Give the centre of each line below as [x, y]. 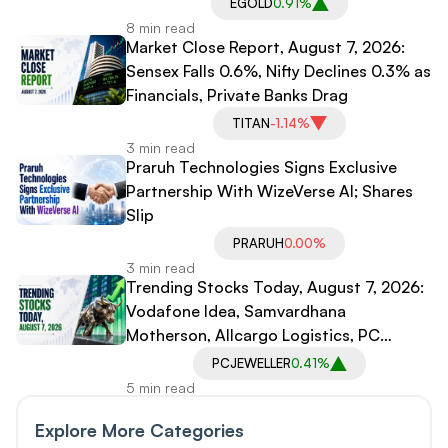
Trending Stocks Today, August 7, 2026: [275, 286]
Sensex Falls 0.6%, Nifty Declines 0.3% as [278, 70]
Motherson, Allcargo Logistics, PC [253, 334]
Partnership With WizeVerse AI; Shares [269, 190]
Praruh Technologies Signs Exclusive [261, 166]
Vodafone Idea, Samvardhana [236, 310]
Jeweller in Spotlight [203, 358]
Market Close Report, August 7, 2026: [265, 46]
